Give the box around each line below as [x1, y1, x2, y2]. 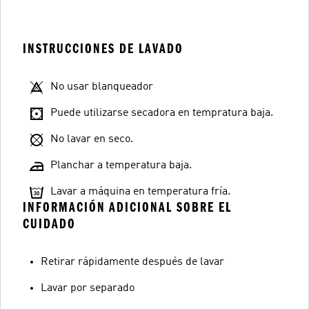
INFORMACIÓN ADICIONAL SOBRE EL [23, 199, 232, 215]
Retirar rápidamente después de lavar [41, 257, 224, 268]
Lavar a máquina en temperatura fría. [50, 186, 230, 197]
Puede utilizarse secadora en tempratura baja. [50, 108, 273, 119]
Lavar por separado [41, 283, 134, 294]
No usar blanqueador [50, 81, 153, 92]
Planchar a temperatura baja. [50, 160, 192, 171]
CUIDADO [23, 216, 76, 232]
